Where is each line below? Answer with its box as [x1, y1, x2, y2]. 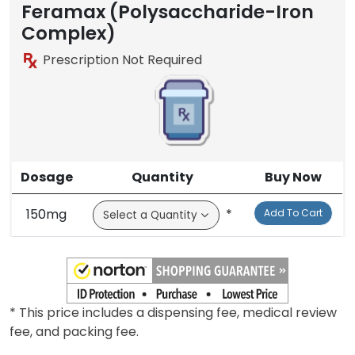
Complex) [21, 21, 116, 47]
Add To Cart [263, 206, 323, 220]
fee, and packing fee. [10, 323, 139, 342]
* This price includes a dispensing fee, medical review [10, 303, 337, 323]
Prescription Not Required [40, 51, 202, 70]
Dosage [20, 168, 73, 187]
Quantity [131, 168, 193, 187]
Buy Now [264, 168, 322, 187]
